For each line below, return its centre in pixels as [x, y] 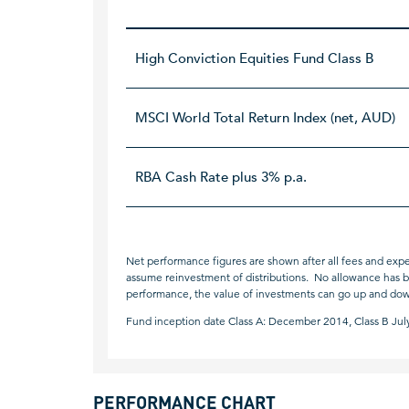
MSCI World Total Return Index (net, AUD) [265, 118]
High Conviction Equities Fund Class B [254, 59]
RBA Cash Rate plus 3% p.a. [221, 178]
